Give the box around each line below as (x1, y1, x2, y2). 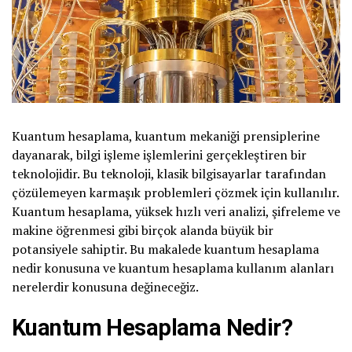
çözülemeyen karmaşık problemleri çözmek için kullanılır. (12, 184, 339, 202)
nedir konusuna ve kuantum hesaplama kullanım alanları (12, 259, 334, 277)
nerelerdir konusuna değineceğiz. (12, 278, 199, 296)
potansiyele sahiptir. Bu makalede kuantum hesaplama (12, 240, 319, 258)
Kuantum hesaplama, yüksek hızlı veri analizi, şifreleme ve (12, 203, 340, 221)
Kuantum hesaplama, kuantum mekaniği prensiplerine (12, 127, 320, 145)
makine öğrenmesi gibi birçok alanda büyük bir (12, 222, 273, 240)
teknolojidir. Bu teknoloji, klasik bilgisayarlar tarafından (12, 165, 326, 183)
